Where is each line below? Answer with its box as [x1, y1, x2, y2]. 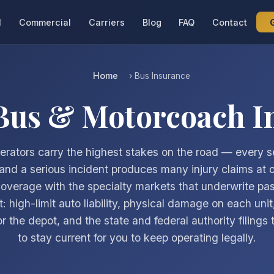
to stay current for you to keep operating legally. [18, 231, 256, 244]
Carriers [88, 17, 125, 28]
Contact [212, 17, 248, 28]
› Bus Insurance [126, 71, 190, 81]
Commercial [19, 17, 72, 28]
